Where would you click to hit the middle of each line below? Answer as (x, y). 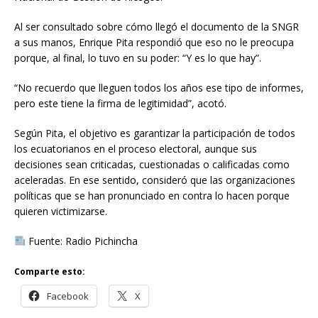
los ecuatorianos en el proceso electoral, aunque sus (136, 148)
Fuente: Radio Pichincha (81, 241)
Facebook (68, 296)
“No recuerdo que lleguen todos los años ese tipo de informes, (159, 87)
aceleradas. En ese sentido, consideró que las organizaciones (155, 180)
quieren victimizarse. (61, 211)
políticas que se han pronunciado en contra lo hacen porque (152, 195)
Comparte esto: (50, 271)
